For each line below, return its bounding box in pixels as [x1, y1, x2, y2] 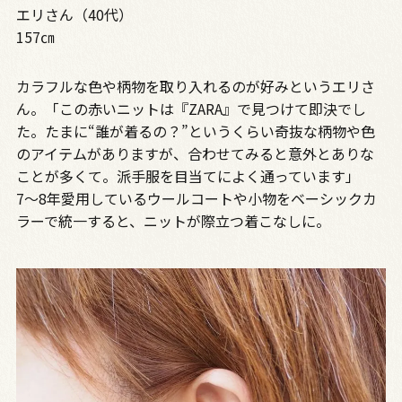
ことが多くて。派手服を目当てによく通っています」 [15, 165, 360, 188]
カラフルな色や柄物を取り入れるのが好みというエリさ [15, 75, 375, 98]
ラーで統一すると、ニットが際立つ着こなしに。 [15, 210, 330, 232]
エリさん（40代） [15, 4, 133, 26]
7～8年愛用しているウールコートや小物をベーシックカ [15, 188, 377, 210]
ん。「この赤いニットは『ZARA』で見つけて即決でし [15, 98, 366, 120]
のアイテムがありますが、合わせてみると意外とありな [15, 143, 374, 165]
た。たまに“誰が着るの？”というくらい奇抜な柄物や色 [15, 120, 375, 143]
